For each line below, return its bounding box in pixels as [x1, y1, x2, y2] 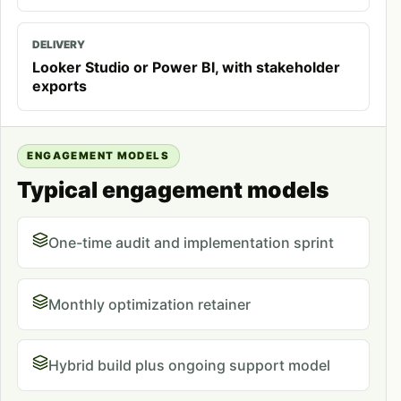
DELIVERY [31, 38, 85, 52]
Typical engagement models [16, 176, 329, 204]
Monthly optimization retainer [47, 294, 251, 313]
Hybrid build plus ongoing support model [47, 355, 330, 374]
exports [31, 76, 87, 95]
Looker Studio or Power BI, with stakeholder [31, 57, 340, 76]
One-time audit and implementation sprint [47, 234, 334, 252]
